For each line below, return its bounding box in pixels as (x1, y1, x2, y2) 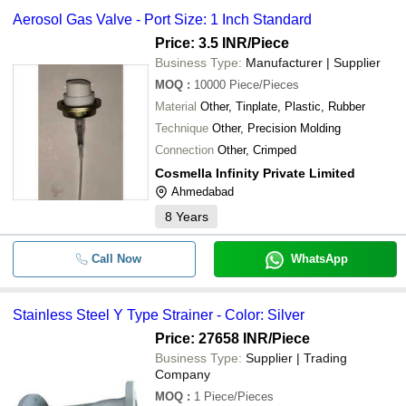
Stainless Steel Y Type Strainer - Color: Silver (13, 307, 304, 323)
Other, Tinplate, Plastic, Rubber (200, 100, 365, 113)
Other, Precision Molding (212, 121, 341, 135)
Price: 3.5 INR (155, 35, 247, 51)
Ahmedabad (171, 185, 234, 198)
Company (155, 367, 210, 382)
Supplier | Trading (246, 351, 347, 365)
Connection (155, 143, 214, 157)
